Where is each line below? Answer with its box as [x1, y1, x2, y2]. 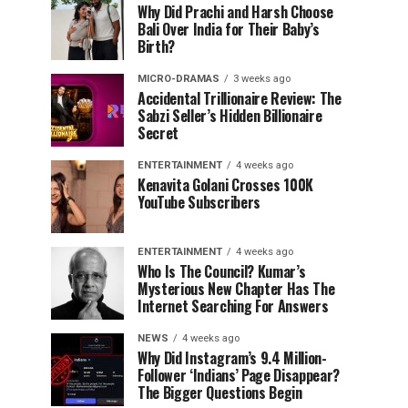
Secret [138, 122, 179, 145]
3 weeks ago [233, 73, 291, 86]
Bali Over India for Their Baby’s [138, 18, 320, 41]
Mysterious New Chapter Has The [138, 278, 335, 301]
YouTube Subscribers [138, 191, 260, 214]
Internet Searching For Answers [138, 295, 329, 318]
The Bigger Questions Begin [138, 382, 302, 404]
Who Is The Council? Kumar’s [138, 260, 306, 283]
